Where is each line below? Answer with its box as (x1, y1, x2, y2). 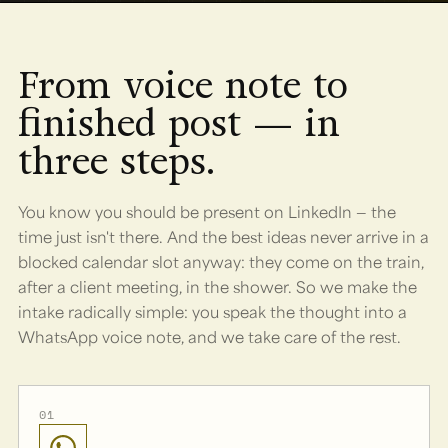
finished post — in (18, 98, 340, 148)
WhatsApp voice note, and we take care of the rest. (18, 325, 401, 347)
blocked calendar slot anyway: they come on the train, (18, 250, 424, 272)
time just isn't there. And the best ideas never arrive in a (18, 225, 429, 247)
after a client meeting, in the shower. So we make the (18, 275, 417, 297)
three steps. (18, 136, 215, 186)
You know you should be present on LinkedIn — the (18, 200, 396, 222)
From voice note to (18, 60, 348, 110)
